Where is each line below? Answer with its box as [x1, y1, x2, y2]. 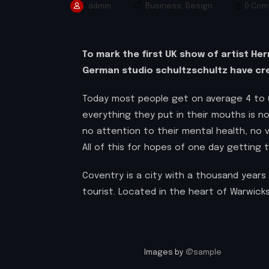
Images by [144, 249, 186, 257]
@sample [186, 249, 222, 257]
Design [186, 2, 213, 11]
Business [145, 2, 181, 11]
